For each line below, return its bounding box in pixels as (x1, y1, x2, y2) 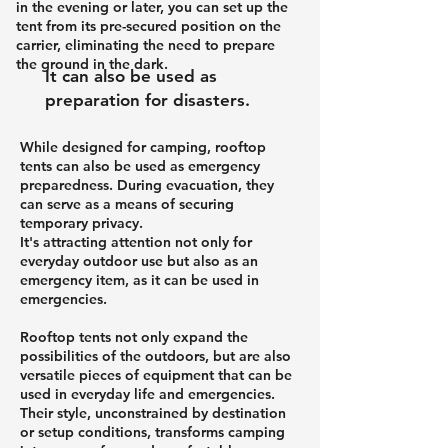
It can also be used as (45, 65, 217, 86)
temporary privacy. (20, 213, 143, 232)
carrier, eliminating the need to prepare (16, 35, 275, 54)
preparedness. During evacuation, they (20, 175, 274, 194)
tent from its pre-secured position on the (16, 16, 281, 35)
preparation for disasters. (45, 89, 250, 110)
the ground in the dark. (16, 54, 168, 73)
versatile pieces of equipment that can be (20, 365, 292, 384)
